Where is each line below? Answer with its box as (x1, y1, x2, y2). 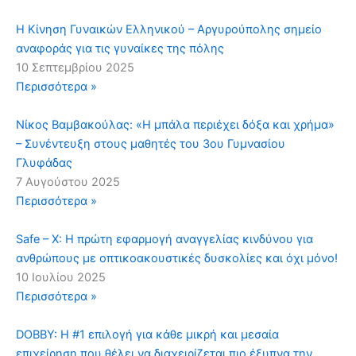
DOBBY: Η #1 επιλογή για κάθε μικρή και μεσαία (16, 327, 279, 342)
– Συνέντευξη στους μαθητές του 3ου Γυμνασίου (16, 137, 285, 152)
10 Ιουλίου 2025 (16, 270, 106, 285)
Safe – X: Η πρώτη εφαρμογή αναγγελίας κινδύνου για (16, 232, 313, 247)
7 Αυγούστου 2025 (16, 175, 120, 190)
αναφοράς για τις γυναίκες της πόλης (16, 41, 224, 56)
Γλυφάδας (16, 156, 72, 171)
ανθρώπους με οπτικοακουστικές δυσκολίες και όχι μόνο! (16, 251, 338, 266)
